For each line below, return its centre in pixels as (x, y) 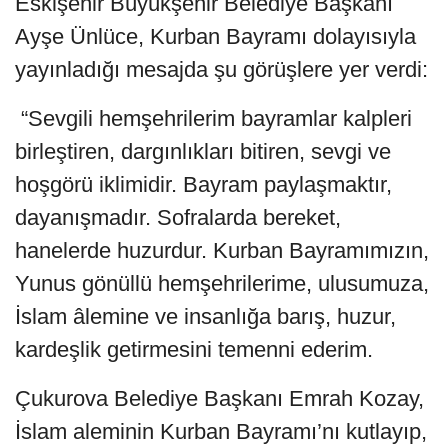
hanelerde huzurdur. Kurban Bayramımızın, (222, 250)
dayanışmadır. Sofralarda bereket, (178, 217)
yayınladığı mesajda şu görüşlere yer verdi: (221, 69)
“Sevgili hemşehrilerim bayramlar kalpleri (213, 118)
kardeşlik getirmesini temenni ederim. (194, 349)
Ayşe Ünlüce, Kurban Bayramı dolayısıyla (215, 36)
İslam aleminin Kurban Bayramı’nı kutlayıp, (221, 431)
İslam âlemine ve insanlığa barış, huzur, (205, 316)
